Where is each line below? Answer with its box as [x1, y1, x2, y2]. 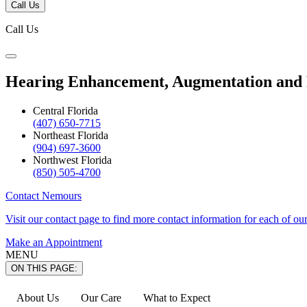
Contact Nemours [5, 190, 82, 202]
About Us [16, 292, 59, 304]
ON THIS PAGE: [11, 263, 77, 274]
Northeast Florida [33, 130, 108, 142]
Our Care [81, 292, 121, 304]
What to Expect [143, 292, 210, 304]
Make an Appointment [5, 236, 102, 249]
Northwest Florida [33, 154, 112, 167]
